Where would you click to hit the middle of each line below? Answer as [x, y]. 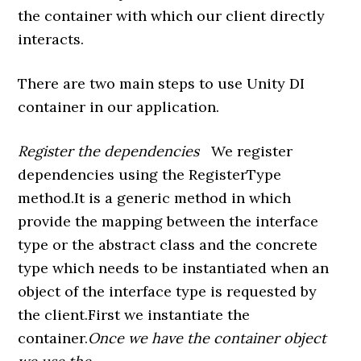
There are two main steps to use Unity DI [162, 83]
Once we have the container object [207, 338]
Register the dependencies [109, 151]
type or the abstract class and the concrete [168, 244]
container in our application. [119, 106]
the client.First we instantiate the [134, 314]
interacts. [51, 39]
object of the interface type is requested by [168, 291]
